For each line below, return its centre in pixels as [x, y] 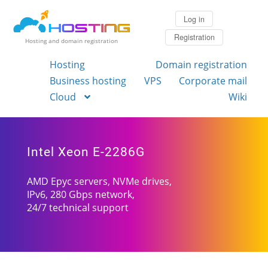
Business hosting [88, 80]
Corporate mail [213, 80]
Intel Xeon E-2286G [86, 152]
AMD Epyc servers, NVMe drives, [99, 181]
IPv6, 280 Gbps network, [80, 194]
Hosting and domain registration [72, 41]
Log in [194, 19]
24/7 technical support [77, 207]
